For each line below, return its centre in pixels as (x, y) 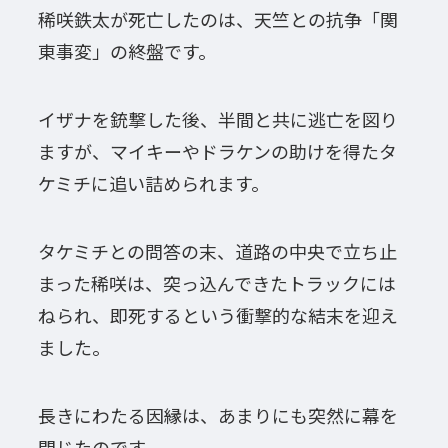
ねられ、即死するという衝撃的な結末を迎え (217, 314)
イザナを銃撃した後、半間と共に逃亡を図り (217, 119)
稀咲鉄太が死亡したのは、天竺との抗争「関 (217, 19)
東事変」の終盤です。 (126, 51)
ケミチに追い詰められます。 (153, 183)
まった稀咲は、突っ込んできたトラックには (216, 282)
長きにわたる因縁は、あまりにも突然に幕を (217, 414)
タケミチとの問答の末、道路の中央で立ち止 (217, 250)
